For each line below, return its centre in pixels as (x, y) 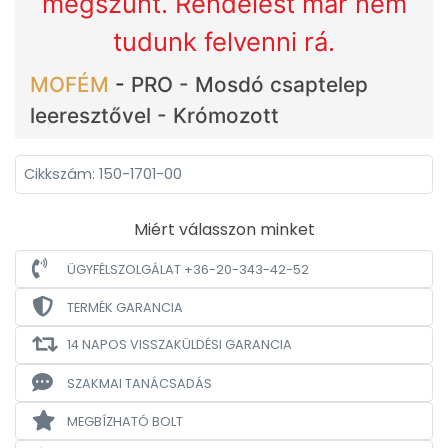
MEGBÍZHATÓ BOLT (125, 421)
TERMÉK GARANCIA (125, 307)
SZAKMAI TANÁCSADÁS (139, 383)
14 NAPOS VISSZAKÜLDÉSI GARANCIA (179, 344)
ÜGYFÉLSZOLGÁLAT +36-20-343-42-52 (188, 269)
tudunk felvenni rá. (224, 41)
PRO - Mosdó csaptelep (249, 84)
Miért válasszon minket (224, 229)
